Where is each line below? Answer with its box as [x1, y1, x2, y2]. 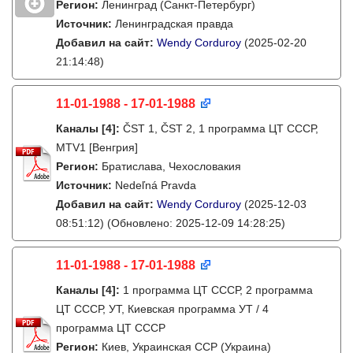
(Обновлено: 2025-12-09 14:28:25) [104, 217, 285, 229]
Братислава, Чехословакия [102, 160, 241, 173]
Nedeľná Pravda [115, 179, 196, 191]
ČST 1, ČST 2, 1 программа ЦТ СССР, [123, 122, 318, 135]
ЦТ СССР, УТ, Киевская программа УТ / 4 [56, 303, 269, 315]
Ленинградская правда [115, 17, 233, 30]
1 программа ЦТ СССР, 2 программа [123, 284, 313, 296]
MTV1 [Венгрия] [56, 141, 138, 154]
